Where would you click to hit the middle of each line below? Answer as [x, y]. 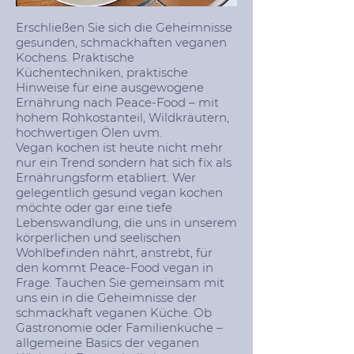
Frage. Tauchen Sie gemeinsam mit [120, 282]
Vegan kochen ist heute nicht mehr [119, 147]
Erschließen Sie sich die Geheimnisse [124, 27]
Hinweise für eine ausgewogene [110, 87]
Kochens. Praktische [75, 57]
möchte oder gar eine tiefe [94, 207]
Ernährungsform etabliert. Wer [106, 177]
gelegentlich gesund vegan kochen [119, 192]
